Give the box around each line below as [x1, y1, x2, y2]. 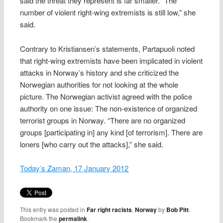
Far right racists [87, 205, 132, 214]
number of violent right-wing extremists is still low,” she [20, 7, 196, 18]
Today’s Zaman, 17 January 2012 [20, 163, 129, 174]
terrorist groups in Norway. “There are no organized [20, 114, 186, 125]
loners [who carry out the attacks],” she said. [20, 138, 164, 149]
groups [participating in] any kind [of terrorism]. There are [20, 126, 203, 137]
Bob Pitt [166, 205, 189, 214]
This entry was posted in [20, 205, 87, 214]
